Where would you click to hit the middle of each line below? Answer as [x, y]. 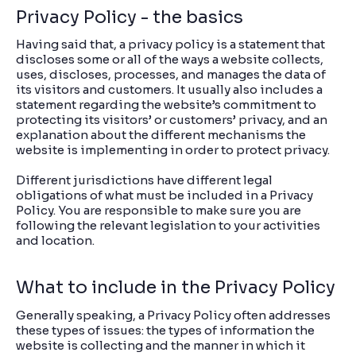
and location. [56, 241]
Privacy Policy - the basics [130, 17]
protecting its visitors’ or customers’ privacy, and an [172, 120]
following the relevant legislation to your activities [168, 226]
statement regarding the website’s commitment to [166, 105]
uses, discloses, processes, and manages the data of [171, 75]
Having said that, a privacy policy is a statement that [170, 44]
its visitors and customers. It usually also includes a [169, 90]
